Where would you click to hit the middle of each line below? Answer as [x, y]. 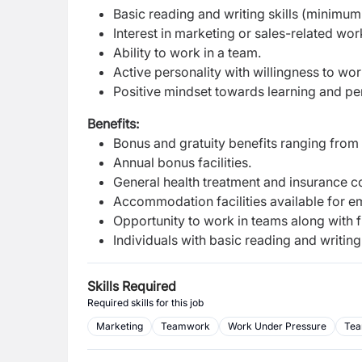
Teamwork [185, 326]
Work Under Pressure [277, 326]
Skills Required [132, 286]
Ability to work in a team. [187, 53]
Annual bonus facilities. [182, 162]
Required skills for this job [145, 303]
